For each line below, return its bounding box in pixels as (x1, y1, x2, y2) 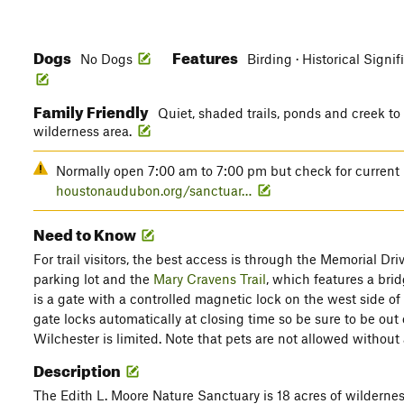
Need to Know (33, 220, 139, 244)
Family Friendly (33, 97, 151, 122)
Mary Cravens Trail (153, 271, 266, 287)
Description (33, 356, 124, 381)
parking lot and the (33, 271, 153, 287)
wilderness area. (33, 123, 135, 139)
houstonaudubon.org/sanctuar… (56, 182, 252, 198)
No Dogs (80, 50, 133, 67)
